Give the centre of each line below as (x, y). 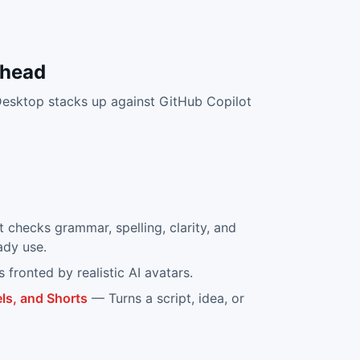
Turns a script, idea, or (176, 298)
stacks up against (101, 101)
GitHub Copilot (205, 101)
